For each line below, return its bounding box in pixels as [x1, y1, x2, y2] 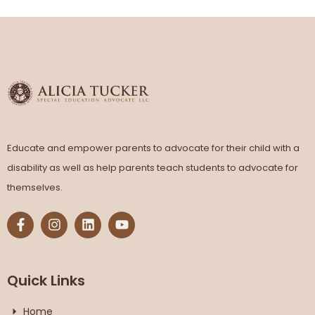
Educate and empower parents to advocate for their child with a [7, 141, 300, 155]
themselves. [7, 180, 63, 194]
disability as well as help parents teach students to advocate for [7, 160, 298, 174]
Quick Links [7, 270, 85, 290]
